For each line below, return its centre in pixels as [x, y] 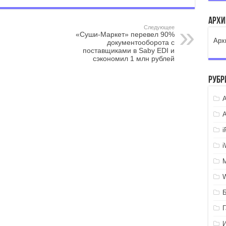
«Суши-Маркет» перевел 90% [125, 34]
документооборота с [140, 42]
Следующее [159, 27]
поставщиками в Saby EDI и [128, 50]
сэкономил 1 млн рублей [133, 59]
